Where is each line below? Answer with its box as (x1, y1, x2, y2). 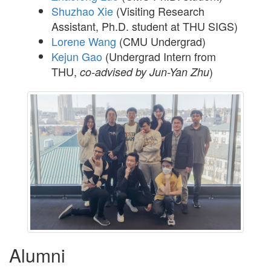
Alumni (9, 242, 65, 269)
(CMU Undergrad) (116, 33, 206, 50)
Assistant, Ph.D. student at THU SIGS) (51, 18, 238, 34)
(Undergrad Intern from (102, 48, 216, 65)
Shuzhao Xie (51, 3, 113, 19)
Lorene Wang (51, 33, 116, 50)
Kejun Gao (51, 48, 102, 65)
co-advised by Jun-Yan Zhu (80, 64, 209, 80)
